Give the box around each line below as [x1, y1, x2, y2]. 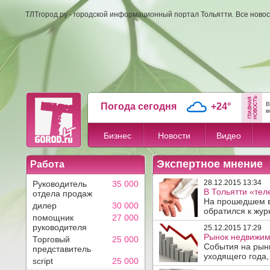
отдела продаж [33, 189, 92, 198]
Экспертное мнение [157, 158, 263, 170]
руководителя [33, 222, 87, 232]
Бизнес [103, 131, 131, 140]
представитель [33, 244, 91, 254]
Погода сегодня [100, 101, 177, 111]
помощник [33, 213, 74, 222]
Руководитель [33, 179, 87, 189]
